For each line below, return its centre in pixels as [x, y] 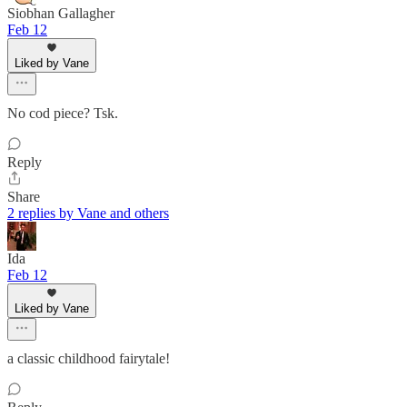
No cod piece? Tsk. [63, 114]
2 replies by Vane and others [88, 213]
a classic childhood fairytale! [89, 359]
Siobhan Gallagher [61, 14]
